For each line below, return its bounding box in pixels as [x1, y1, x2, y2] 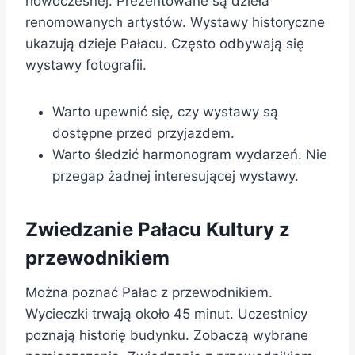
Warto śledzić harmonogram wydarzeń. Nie [52, 147, 327, 163]
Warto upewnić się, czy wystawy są [52, 104, 278, 120]
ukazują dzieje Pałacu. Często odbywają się [25, 36, 304, 52]
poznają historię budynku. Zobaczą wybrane [25, 327, 308, 344]
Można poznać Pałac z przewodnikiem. [25, 284, 273, 301]
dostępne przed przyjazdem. [52, 125, 235, 142]
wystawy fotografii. [25, 57, 147, 74]
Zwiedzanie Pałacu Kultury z [25, 218, 290, 242]
